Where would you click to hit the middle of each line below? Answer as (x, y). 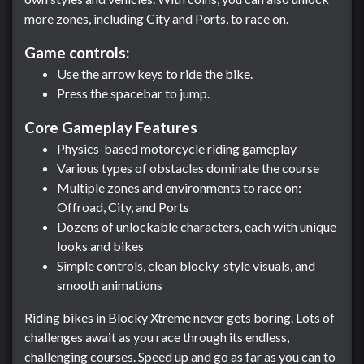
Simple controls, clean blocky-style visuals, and (186, 265)
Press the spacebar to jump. (133, 93)
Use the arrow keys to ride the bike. (155, 74)
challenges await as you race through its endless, (157, 337)
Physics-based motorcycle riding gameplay (177, 148)
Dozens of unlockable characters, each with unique (197, 226)
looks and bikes (100, 246)
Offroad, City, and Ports (123, 207)
